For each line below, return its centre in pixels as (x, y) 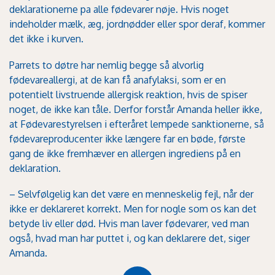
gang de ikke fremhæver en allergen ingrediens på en (125, 153)
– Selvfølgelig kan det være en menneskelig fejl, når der (131, 194)
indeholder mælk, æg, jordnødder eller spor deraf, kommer (137, 24)
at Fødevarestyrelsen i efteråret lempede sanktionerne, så (137, 124)
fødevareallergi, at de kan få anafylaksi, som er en (118, 79)
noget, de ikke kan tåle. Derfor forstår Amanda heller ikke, (136, 109)
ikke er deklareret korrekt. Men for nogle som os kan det (133, 209)
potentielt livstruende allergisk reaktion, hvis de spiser (128, 94)
